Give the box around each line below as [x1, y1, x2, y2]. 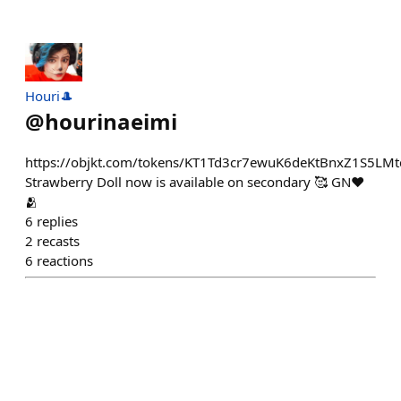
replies [37, 211, 78, 230]
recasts [37, 231, 80, 250]
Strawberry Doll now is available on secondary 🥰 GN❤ [25, 172, 364, 191]
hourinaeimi [45, 106, 177, 136]
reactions [37, 251, 93, 269]
